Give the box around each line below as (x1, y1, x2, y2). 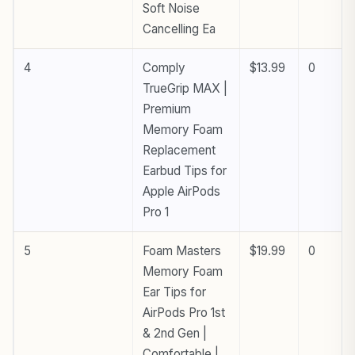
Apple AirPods (143, 183, 220, 199)
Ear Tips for (143, 284, 206, 300)
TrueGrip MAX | (143, 80, 227, 96)
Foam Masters (143, 242, 221, 258)
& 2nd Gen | (143, 325, 207, 341)
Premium (143, 101, 191, 116)
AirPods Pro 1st (143, 304, 225, 320)
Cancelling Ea (143, 21, 216, 36)
